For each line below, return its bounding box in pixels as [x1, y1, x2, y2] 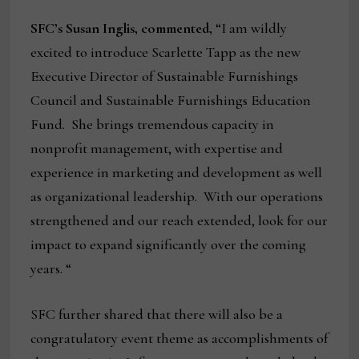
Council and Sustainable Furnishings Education [30, 91, 312, 110]
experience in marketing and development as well [30, 163, 323, 182]
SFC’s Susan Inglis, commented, [30, 19, 213, 38]
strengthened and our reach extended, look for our [30, 212, 329, 230]
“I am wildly [212, 19, 288, 38]
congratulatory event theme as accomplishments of [30, 329, 329, 348]
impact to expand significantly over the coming [30, 236, 307, 254]
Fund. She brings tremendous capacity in [30, 115, 275, 134]
